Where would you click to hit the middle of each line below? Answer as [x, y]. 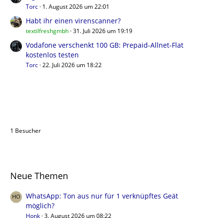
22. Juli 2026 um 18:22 [72, 65]
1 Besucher [26, 130]
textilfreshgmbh [47, 31]
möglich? [40, 205]
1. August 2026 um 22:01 [76, 6]
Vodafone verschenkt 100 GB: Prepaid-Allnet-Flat [105, 45]
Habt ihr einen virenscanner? [73, 20]
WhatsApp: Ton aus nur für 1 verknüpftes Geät [102, 196]
